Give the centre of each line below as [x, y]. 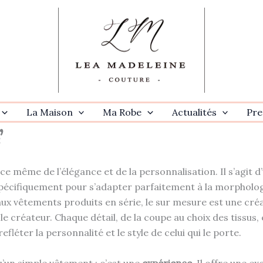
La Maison [49, 112]
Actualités [194, 112]
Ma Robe [122, 112]
